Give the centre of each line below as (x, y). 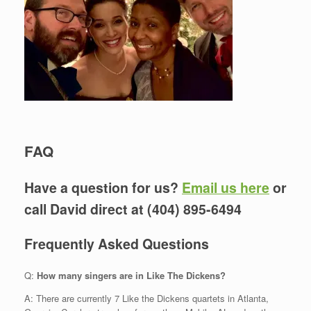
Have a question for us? (103, 187)
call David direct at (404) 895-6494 (133, 209)
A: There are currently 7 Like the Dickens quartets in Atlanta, (146, 298)
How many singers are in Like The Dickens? (131, 275)
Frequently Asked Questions (117, 244)
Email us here (226, 187)
